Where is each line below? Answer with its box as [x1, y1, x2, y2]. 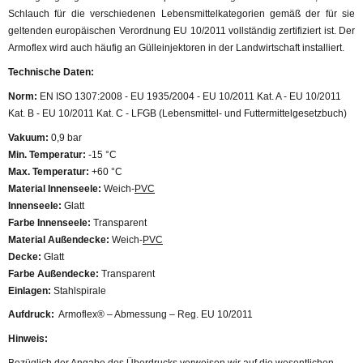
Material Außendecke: [8, 233, 109, 246]
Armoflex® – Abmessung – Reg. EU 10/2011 [54, 309, 253, 321]
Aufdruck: [8, 309, 54, 321]
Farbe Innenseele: [8, 216, 91, 228]
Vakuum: [8, 131, 49, 143]
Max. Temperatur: [8, 165, 89, 177]
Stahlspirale [53, 284, 106, 297]
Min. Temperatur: [8, 148, 86, 160]
